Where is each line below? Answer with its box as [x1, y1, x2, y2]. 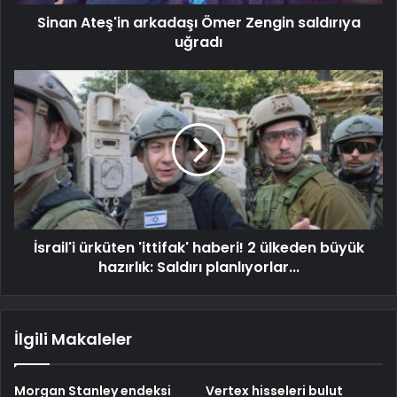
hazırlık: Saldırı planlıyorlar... [97, 257, 300, 278]
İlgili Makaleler [14, 328, 132, 351]
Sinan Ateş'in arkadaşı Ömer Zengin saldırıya [36, 12, 361, 34]
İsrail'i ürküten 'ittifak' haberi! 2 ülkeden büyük [33, 237, 364, 259]
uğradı [175, 32, 222, 53]
